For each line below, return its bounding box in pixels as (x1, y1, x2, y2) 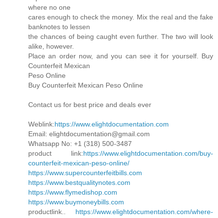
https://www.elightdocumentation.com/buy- (83, 149, 213, 158)
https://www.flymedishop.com (28, 188, 117, 197)
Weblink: (28, 120, 54, 128)
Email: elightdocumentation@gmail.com (28, 130, 150, 138)
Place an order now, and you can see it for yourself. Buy (28, 52, 213, 60)
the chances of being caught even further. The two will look (28, 33, 213, 41)
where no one (28, 3, 71, 12)
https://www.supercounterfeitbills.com (28, 169, 142, 177)
